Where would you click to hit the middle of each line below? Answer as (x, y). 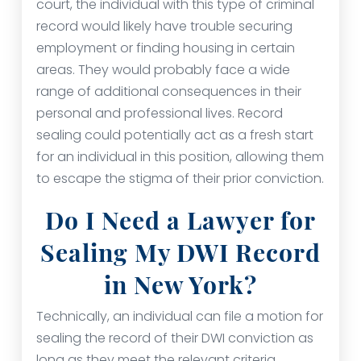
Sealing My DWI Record (180, 252)
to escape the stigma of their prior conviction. (180, 178)
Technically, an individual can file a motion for (180, 316)
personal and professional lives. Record (160, 113)
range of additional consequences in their (169, 91)
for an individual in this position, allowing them (180, 157)
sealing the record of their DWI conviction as (175, 338)
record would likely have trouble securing (164, 26)
